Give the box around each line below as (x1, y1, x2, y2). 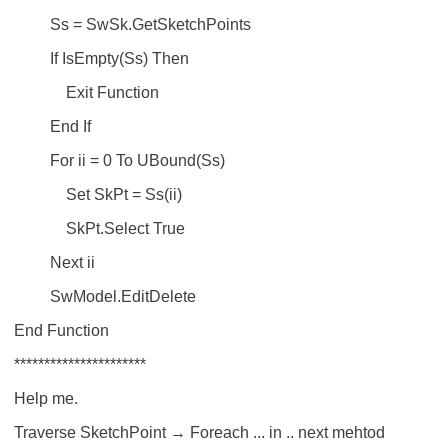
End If (14, 118, 91, 135)
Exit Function (14, 84, 159, 101)
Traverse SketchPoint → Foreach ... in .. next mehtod (14, 424, 385, 441)
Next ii (14, 254, 95, 271)
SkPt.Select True (14, 220, 185, 237)
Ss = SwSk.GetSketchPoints (14, 16, 251, 33)
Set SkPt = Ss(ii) (14, 186, 182, 203)
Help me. (14, 390, 78, 407)
